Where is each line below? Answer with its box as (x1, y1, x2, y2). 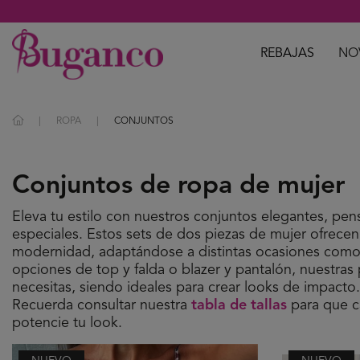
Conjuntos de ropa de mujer (12, 173, 345, 199)
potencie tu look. (12, 315, 122, 330)
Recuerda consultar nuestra (12, 297, 191, 313)
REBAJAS (260, 47, 315, 61)
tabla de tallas (191, 297, 287, 313)
